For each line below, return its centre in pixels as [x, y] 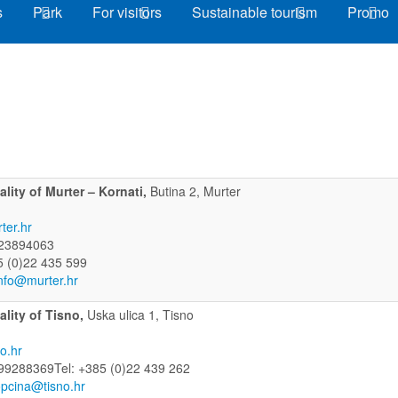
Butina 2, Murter [195, 191]
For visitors [127, 12]
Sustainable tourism [255, 12]
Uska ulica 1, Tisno [140, 314]
